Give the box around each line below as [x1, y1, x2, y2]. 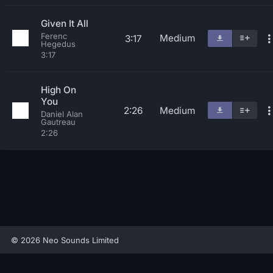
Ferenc [41, 31, 67, 41]
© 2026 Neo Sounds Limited [11, 235, 119, 245]
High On [41, 84, 76, 96]
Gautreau [41, 117, 76, 127]
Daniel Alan [41, 109, 83, 119]
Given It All [41, 18, 88, 29]
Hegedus [41, 39, 76, 49]
